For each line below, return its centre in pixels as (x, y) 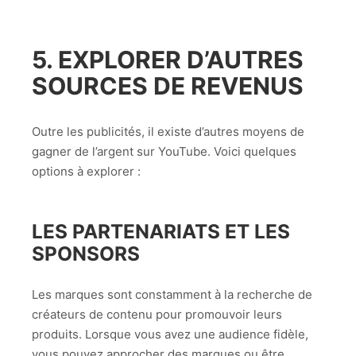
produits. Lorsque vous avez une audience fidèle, (170, 334)
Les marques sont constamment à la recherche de (172, 294)
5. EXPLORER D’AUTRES (168, 59)
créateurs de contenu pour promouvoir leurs (157, 314)
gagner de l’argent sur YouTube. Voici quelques (164, 151)
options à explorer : (86, 171)
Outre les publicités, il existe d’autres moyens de (168, 131)
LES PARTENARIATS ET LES (161, 231)
